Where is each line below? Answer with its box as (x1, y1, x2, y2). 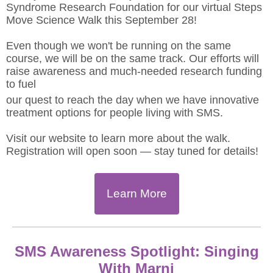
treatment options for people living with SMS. (6, 107, 223, 119)
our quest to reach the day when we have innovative (6, 94, 259, 106)
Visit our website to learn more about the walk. (6, 132, 230, 144)
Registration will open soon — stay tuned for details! (6, 145, 258, 157)
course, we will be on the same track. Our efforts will (6, 52, 259, 65)
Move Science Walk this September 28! (6, 14, 197, 26)
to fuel (6, 78, 39, 90)
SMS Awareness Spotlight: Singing (14, 243, 259, 260)
